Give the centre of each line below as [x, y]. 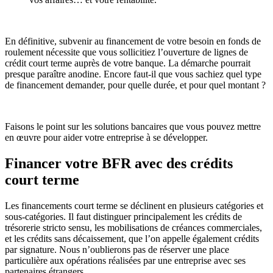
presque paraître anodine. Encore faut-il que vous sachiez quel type [133, 74]
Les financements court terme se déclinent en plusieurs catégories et [134, 205]
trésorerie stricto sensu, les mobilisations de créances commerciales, [133, 227]
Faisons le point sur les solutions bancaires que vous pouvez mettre [133, 127]
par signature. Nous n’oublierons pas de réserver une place [117, 249]
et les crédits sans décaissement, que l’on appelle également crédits [132, 238]
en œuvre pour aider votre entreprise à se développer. [106, 138]
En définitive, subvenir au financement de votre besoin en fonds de [133, 41]
